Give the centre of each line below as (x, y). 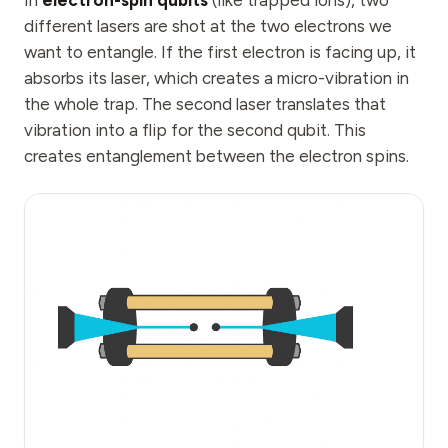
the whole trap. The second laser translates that (205, 104)
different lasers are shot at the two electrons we (208, 26)
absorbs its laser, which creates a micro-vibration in (216, 78)
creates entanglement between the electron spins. (216, 156)
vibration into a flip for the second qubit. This (195, 130)
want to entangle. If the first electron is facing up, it (220, 52)
